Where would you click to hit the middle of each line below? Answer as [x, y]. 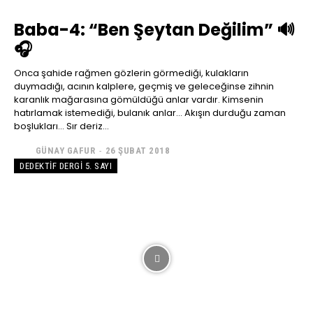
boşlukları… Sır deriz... [61, 126]
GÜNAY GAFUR [65, 151]
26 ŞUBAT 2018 [137, 151]
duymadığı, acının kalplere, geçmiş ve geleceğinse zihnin [144, 86]
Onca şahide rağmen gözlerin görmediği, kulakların [131, 73]
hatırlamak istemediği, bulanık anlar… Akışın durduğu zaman [150, 112]
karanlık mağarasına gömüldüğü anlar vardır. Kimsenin [139, 99]
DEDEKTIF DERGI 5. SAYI [66, 166]
